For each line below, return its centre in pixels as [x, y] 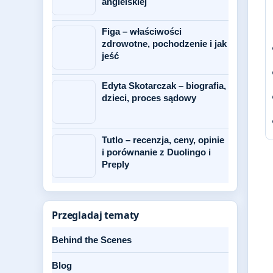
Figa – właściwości [142, 31]
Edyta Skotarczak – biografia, [164, 86]
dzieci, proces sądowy [149, 98]
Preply [115, 164]
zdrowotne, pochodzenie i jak [164, 44]
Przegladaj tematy [96, 215]
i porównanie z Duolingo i [156, 152]
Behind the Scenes [92, 240]
